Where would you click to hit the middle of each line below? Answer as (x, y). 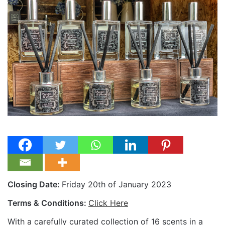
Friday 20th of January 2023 (117, 184)
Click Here (108, 203)
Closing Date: (35, 184)
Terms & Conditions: (48, 203)
